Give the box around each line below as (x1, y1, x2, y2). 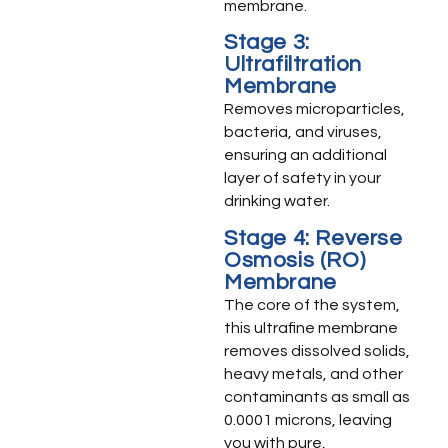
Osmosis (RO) (224, 248, 366, 272)
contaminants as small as (224, 388, 410, 405)
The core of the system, (224, 296, 400, 313)
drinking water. (224, 193, 330, 210)
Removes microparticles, (224, 101, 405, 118)
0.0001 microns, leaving (224, 411, 392, 428)
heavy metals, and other (224, 365, 403, 382)
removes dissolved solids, (224, 342, 410, 359)
